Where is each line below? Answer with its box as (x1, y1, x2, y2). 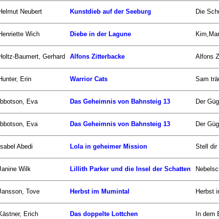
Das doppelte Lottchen (70, 210, 138, 218)
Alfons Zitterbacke (70, 52, 125, 60)
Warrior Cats (70, 75, 108, 83)
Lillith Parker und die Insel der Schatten (70, 165, 191, 173)
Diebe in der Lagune (70, 30, 131, 38)
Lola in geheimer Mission (70, 142, 147, 150)
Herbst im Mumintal (70, 187, 130, 195)
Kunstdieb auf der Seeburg (70, 7, 151, 15)
